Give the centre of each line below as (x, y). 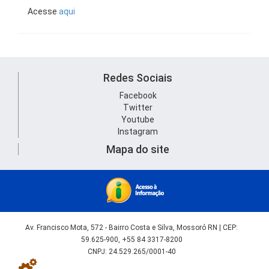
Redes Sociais (138, 78)
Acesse (43, 11)
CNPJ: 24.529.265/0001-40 (131, 252)
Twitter (138, 107)
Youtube (138, 119)
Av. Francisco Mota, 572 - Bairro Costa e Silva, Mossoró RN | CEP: (131, 228)
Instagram (138, 131)
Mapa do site (138, 149)
